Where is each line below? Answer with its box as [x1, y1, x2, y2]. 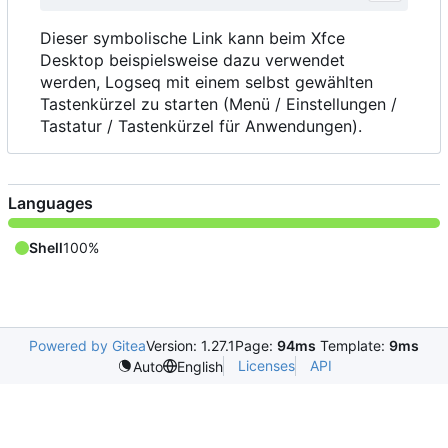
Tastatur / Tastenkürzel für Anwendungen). [40, 116, 362, 137]
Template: [316, 337, 389, 355]
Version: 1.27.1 [146, 337, 235, 355]
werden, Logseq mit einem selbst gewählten [40, 72, 373, 93]
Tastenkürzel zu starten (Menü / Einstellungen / [40, 94, 397, 115]
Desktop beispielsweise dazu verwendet [40, 50, 345, 71]
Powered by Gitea [29, 337, 146, 355]
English [176, 357, 223, 375]
